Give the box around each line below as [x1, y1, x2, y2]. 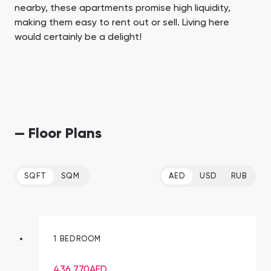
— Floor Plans [15, 126, 102, 142]
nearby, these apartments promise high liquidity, [15, 4, 230, 14]
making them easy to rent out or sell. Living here [15, 18, 229, 28]
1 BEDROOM [53, 235, 102, 244]
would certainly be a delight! [15, 33, 142, 43]
